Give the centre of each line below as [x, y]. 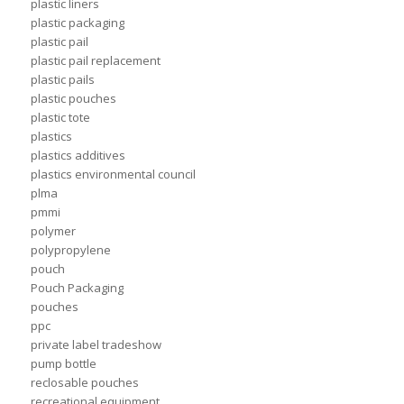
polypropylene [70, 250]
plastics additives [78, 156]
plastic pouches [73, 99]
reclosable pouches [84, 383]
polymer [53, 231]
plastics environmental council [113, 174]
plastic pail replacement [95, 61]
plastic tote [60, 118]
